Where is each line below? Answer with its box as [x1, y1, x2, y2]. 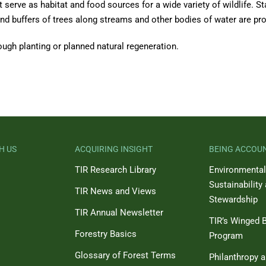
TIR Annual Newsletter [75, 207, 163, 218]
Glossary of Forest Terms [75, 250, 176, 261]
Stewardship [209, 194, 258, 205]
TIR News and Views [75, 186, 156, 197]
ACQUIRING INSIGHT [75, 144, 153, 154]
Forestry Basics [75, 229, 137, 239]
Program [209, 230, 243, 241]
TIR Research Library [75, 164, 156, 175]
